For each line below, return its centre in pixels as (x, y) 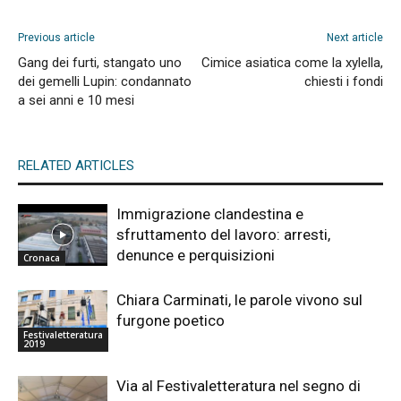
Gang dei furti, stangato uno (100, 62)
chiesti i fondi (344, 81)
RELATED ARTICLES (76, 165)
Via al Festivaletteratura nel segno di (239, 385)
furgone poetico (171, 320)
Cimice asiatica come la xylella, (292, 62)
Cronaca (42, 257)
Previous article (56, 37)
